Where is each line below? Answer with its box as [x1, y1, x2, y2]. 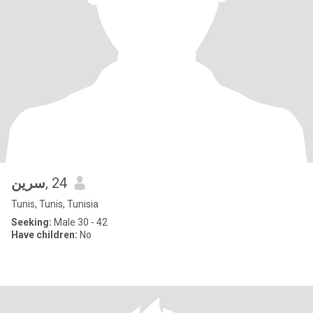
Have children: [11, 229, 78, 240]
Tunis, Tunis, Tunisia [11, 198, 99, 210]
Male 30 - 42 [52, 217, 108, 228]
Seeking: [11, 217, 52, 228]
